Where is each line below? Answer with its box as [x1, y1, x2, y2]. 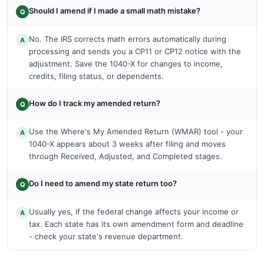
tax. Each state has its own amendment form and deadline [29, 219, 243, 229]
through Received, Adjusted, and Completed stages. [29, 151, 222, 161]
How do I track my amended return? [29, 98, 160, 108]
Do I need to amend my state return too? [29, 178, 177, 188]
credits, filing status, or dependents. [29, 71, 164, 81]
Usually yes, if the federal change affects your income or [29, 206, 239, 216]
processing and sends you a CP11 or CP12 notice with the [29, 46, 241, 56]
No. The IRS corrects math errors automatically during [29, 34, 226, 44]
